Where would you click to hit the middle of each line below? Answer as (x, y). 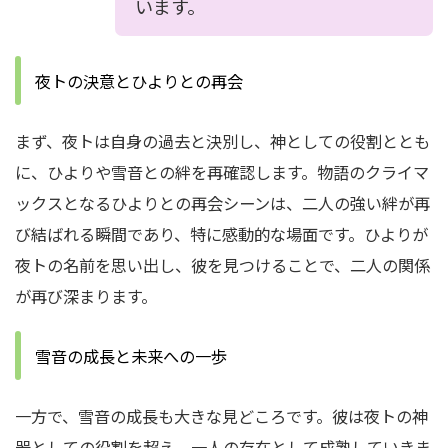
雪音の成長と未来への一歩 (131, 356)
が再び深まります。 (86, 296)
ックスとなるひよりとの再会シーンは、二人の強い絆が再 (222, 203)
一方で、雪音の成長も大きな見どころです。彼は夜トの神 (221, 416)
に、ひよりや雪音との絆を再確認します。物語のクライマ (222, 172)
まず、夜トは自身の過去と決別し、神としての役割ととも (222, 141)
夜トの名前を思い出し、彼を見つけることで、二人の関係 (222, 265)
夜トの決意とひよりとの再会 (139, 81)
